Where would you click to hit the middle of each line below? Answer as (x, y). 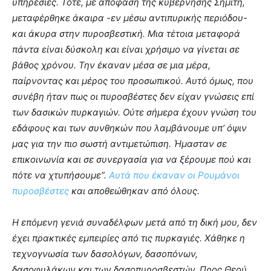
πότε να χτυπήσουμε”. (60, 175)
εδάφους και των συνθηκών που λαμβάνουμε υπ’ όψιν (129, 128)
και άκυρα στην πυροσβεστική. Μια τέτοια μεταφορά (126, 34)
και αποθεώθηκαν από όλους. (134, 191)
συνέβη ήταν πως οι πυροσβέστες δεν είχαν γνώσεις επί (133, 96)
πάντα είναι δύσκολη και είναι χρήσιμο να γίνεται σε (126, 49)
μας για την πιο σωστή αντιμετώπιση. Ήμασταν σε (119, 144)
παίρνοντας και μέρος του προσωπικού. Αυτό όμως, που (133, 81)
